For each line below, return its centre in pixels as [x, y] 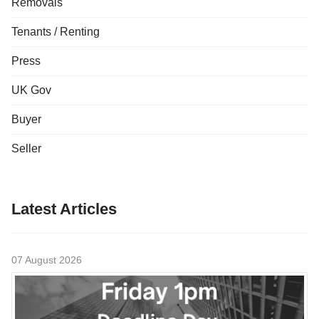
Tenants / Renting [56, 31]
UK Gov [31, 90]
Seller [26, 148]
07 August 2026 [47, 260]
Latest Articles [64, 209]
